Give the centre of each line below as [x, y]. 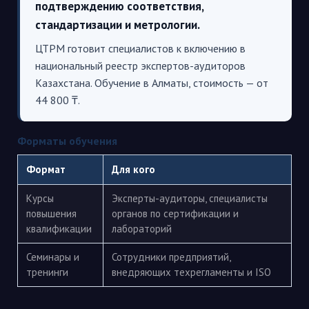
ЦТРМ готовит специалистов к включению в [140, 48]
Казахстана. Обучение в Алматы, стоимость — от [152, 83]
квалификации [59, 229]
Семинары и [53, 257]
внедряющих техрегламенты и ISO [191, 272]
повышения [51, 213]
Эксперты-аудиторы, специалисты [190, 198]
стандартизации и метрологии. [118, 25]
